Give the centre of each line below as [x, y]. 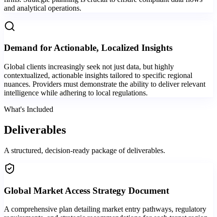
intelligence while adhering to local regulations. [76, 93]
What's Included [29, 109]
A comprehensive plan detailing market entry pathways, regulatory [105, 209]
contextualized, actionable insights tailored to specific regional [98, 76]
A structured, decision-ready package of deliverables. [85, 150]
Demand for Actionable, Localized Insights [88, 48]
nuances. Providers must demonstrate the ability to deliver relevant [105, 84]
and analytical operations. [43, 8]
